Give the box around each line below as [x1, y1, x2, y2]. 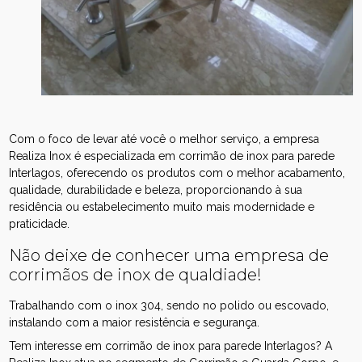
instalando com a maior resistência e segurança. [9, 315, 260, 329]
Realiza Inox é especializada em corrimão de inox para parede [9, 149, 335, 162]
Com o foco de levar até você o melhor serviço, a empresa [9, 132, 320, 145]
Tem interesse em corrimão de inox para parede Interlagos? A [9, 339, 333, 352]
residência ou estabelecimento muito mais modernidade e [9, 200, 315, 213]
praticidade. [9, 217, 70, 230]
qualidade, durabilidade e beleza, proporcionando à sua [9, 183, 303, 196]
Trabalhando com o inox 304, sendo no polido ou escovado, [9, 298, 330, 312]
